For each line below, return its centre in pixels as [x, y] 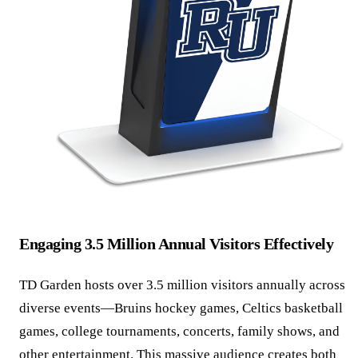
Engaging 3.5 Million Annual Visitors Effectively [177, 244]
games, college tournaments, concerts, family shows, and [179, 332]
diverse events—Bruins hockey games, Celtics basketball [181, 308]
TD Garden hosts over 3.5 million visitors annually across [182, 285]
